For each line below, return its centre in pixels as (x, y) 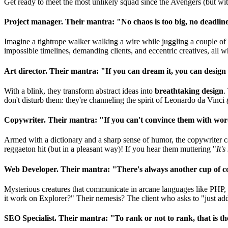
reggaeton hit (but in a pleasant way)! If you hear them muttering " (110, 149)
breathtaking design (189, 91)
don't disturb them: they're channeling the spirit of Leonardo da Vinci (115, 100)
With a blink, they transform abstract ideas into (79, 91)
